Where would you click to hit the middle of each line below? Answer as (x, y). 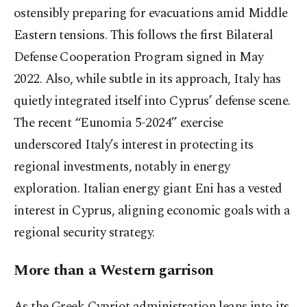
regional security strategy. (84, 233)
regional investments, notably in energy (122, 167)
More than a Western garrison (114, 271)
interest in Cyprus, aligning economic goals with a (152, 211)
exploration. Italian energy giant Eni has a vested (148, 189)
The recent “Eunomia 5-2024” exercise (119, 123)
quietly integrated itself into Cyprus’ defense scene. (152, 101)
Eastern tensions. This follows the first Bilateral (144, 36)
